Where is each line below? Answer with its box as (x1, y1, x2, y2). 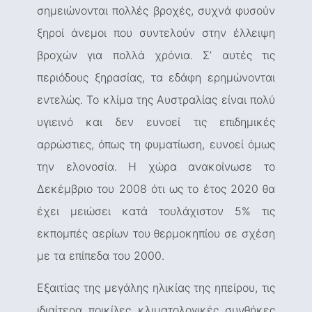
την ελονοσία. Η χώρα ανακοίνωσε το (37, 159, 275, 174)
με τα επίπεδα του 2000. (37, 249, 164, 263)
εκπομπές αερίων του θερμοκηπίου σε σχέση (37, 226, 275, 241)
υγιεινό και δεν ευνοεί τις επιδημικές (37, 115, 275, 130)
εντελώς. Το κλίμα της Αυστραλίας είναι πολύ (37, 93, 275, 107)
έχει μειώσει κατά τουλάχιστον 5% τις (37, 204, 275, 219)
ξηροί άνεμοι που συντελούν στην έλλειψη (37, 26, 275, 40)
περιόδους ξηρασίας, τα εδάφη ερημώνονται (37, 70, 275, 85)
